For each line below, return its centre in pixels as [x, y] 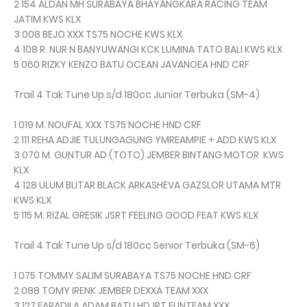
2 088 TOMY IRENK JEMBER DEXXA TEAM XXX [111, 291]
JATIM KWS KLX [47, 20]
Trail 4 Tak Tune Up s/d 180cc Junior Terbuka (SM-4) [137, 95]
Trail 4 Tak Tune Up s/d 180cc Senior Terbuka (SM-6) [137, 246]
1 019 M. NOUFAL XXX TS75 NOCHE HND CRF [108, 125]
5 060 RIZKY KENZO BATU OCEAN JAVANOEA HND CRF [132, 65]
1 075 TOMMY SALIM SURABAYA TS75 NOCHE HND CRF [133, 276]
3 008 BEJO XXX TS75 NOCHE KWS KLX [98, 35]
